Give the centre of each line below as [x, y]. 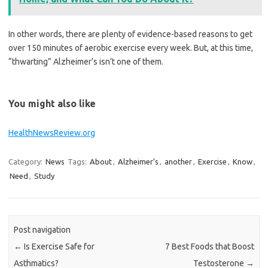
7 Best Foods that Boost [209, 246]
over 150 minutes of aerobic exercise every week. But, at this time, [131, 48]
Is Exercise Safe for [59, 246]
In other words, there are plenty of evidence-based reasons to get [130, 34]
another [178, 162]
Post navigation [42, 229]
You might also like [52, 104]
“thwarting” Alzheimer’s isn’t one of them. [86, 62]
